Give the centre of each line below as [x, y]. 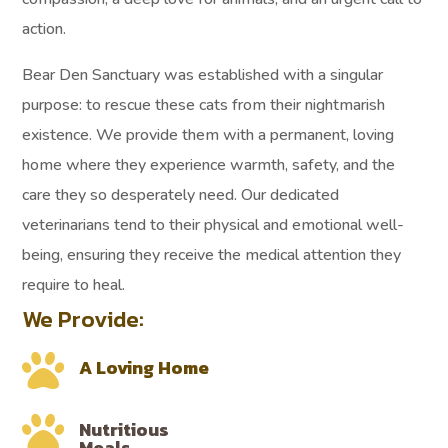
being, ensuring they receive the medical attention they [212, 254]
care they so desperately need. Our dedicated [181, 194]
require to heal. [74, 284]
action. [44, 28]
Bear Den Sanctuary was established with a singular [203, 74]
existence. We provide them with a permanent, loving [208, 134]
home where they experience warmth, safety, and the [209, 164]
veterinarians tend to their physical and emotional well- [213, 224]
